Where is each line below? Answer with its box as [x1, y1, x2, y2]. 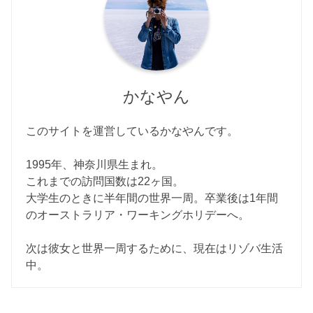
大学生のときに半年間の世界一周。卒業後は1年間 [26, 191, 279, 204]
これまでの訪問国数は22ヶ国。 [26, 174, 184, 187]
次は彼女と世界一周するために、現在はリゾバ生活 [26, 241, 284, 254]
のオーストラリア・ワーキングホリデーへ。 [26, 208, 250, 221]
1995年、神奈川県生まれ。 [26, 157, 163, 170]
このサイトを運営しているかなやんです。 [26, 124, 239, 137]
